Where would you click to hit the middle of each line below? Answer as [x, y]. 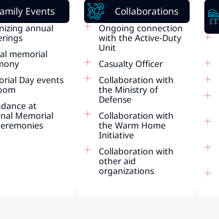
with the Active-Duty [140, 37]
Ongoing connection [141, 28]
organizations [127, 170]
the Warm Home [132, 125]
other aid [118, 161]
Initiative [117, 135]
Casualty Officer [131, 63]
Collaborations [147, 11]
